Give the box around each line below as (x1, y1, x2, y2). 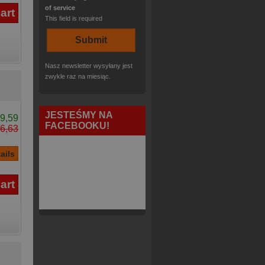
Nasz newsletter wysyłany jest (45, 62, 132, 69)
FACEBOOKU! (45, 121, 109, 131)
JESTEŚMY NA (45, 110, 112, 120)
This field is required (45, 15, 102, 22)
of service (45, 4, 75, 11)
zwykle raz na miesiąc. (45, 73, 111, 80)
